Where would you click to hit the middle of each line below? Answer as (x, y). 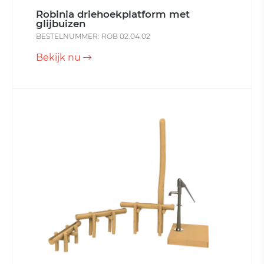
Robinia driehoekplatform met (113, 14)
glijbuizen (61, 24)
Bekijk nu (60, 58)
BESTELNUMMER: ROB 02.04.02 (93, 37)
